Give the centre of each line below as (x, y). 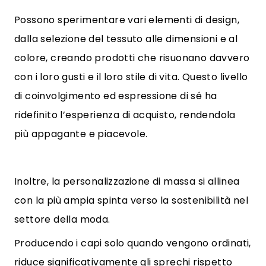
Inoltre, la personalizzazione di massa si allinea (127, 181)
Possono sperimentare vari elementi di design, (127, 20)
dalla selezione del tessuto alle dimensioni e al (126, 39)
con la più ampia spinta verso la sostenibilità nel (131, 200)
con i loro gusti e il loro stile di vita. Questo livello (131, 77)
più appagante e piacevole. (81, 134)
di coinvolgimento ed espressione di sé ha (116, 96)
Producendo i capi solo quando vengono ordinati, (133, 243)
